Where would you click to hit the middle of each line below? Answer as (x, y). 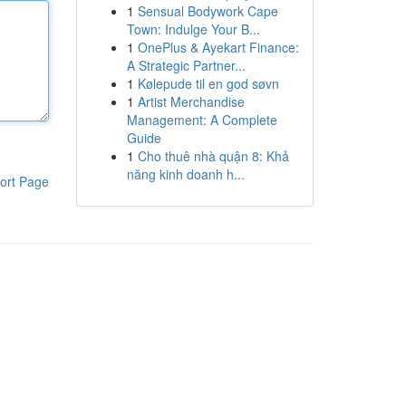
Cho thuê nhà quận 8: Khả (213, 156)
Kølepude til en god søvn (208, 83)
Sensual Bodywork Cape (208, 11)
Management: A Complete (202, 120)
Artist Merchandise (191, 101)
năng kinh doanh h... (185, 174)
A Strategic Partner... (186, 65)
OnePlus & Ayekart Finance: (218, 47)
